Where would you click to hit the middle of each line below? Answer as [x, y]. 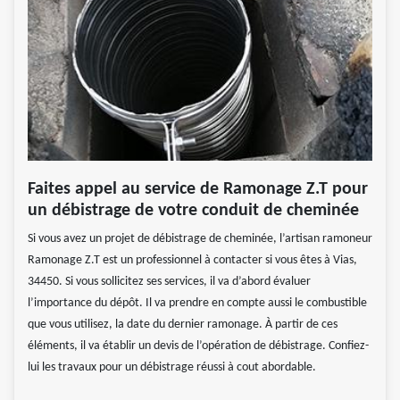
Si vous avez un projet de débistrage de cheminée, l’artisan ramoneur [200, 239]
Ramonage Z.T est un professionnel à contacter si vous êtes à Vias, [192, 261]
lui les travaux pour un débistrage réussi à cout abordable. [172, 368]
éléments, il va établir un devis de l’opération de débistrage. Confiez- [198, 346]
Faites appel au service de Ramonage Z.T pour [198, 190]
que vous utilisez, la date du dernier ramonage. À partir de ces [183, 325]
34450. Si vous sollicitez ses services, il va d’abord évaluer [169, 282]
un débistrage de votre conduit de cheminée [196, 211]
